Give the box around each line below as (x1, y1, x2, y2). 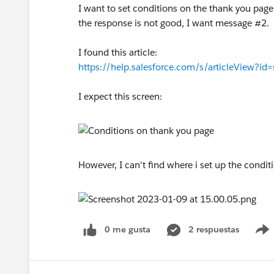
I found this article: (78, 46, 160, 58)
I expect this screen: (78, 91, 162, 102)
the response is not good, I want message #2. (78, 17, 272, 29)
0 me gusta (105, 224, 150, 235)
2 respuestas (188, 224, 239, 235)
